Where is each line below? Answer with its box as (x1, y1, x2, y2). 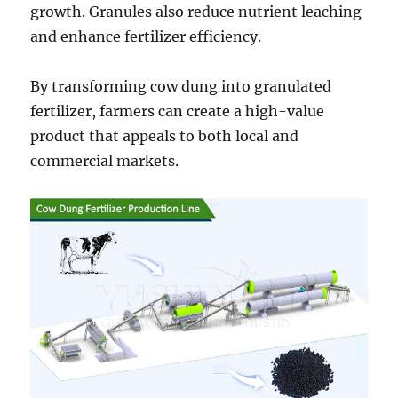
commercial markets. (30, 151, 179, 170)
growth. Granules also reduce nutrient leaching (30, 2, 362, 20)
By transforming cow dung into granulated (30, 76, 332, 95)
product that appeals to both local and (30, 126, 299, 145)
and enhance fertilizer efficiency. (30, 27, 262, 45)
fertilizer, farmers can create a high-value (30, 101, 325, 120)
